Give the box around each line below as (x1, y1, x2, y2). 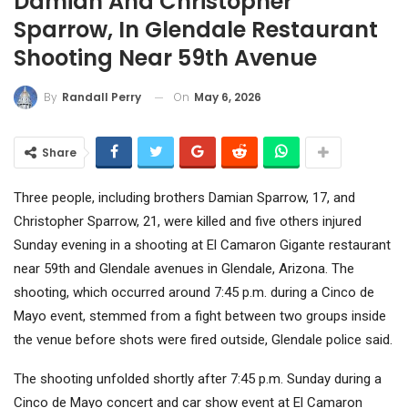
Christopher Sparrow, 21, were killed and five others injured (14, 213, 362, 230)
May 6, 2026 (194, 88, 261, 105)
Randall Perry (62, 89, 141, 106)
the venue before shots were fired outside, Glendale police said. (14, 331, 393, 349)
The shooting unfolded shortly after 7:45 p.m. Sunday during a (14, 371, 382, 388)
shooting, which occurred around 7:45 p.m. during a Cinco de (14, 284, 374, 301)
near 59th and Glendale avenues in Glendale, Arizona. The (14, 260, 354, 278)
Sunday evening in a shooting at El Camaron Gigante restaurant (14, 237, 391, 254)
